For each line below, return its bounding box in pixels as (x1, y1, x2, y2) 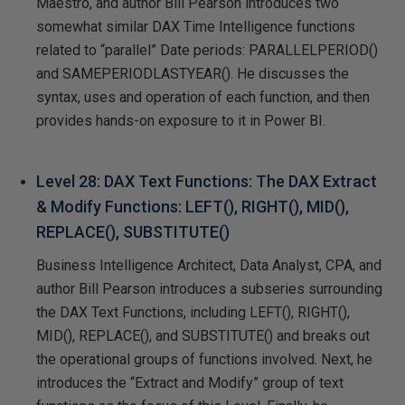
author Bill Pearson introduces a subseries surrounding (36, 279, 382, 297)
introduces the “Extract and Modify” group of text (36, 373, 344, 391)
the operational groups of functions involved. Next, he (36, 350, 372, 368)
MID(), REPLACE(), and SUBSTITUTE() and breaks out (36, 326, 370, 344)
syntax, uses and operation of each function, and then (36, 88, 370, 106)
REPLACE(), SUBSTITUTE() (36, 221, 230, 241)
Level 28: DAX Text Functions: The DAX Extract (36, 171, 377, 191)
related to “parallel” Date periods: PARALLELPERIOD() (36, 41, 378, 59)
